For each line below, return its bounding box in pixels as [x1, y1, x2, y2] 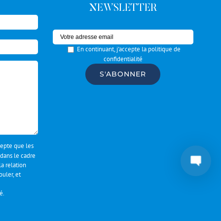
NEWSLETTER [89, 3, 157, 13]
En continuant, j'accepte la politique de [76, 45, 181, 53]
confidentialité [103, 55, 143, 64]
